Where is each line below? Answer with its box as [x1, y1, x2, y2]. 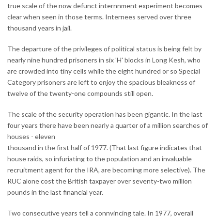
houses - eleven [7, 132, 55, 140]
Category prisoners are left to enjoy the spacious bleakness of [7, 77, 195, 86]
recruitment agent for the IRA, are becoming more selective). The [7, 165, 205, 174]
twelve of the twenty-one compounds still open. [7, 89, 153, 97]
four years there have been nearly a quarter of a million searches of [7, 121, 208, 129]
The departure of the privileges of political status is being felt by [7, 44, 201, 53]
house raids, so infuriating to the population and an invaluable [7, 154, 192, 163]
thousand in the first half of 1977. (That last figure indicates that [7, 143, 202, 152]
